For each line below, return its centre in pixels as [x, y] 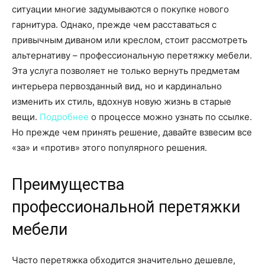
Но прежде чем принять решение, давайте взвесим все [132, 132]
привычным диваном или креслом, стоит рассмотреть [130, 40]
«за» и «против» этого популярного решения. [109, 148]
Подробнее [64, 117]
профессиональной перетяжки [126, 207]
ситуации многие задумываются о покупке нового [120, 9]
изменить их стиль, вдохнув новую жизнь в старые [122, 102]
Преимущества [68, 185]
